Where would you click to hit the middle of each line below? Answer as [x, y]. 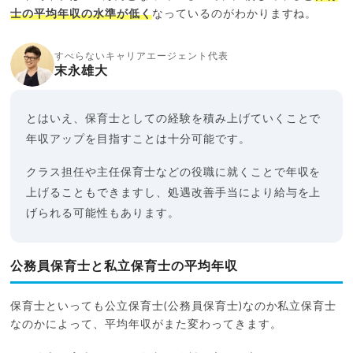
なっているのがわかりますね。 [234, 14]
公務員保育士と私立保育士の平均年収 [124, 266]
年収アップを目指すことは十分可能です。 [138, 139]
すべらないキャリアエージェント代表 [141, 56]
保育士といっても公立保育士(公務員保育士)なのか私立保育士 [174, 306]
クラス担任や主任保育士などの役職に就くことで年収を [174, 172]
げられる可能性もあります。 [103, 213]
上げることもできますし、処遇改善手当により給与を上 [174, 193]
